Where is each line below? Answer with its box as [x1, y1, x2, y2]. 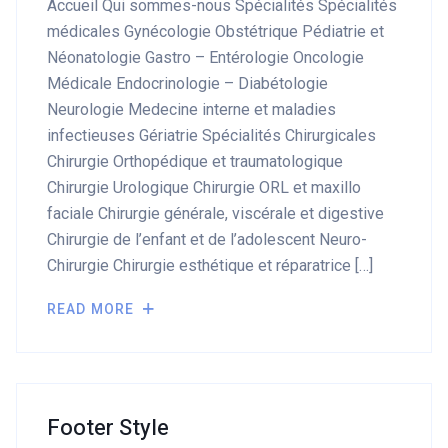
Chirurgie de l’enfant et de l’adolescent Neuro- [47, 230, 367, 249]
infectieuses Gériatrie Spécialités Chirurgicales [47, 126, 376, 145]
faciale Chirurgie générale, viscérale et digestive [47, 204, 384, 223]
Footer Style [47, 412, 169, 444]
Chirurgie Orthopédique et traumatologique [47, 152, 343, 171]
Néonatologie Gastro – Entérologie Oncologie [47, 48, 364, 67]
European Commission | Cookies [186, 222, 431, 245]
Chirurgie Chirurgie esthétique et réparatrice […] [47, 256, 373, 275]
